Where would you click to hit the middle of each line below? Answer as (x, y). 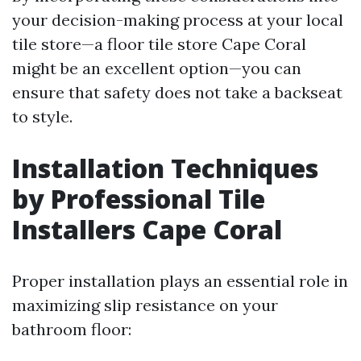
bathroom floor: (72, 329)
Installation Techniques (165, 168)
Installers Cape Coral (147, 229)
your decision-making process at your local (178, 20)
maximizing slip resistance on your (145, 305)
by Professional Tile (139, 199)
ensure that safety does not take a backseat (177, 92)
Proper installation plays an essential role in (180, 281)
